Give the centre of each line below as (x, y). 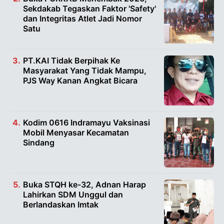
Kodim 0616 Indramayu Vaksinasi (86, 122)
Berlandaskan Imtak (61, 204)
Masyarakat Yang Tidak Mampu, (85, 70)
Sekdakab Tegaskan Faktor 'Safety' (89, 8)
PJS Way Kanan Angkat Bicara (80, 80)
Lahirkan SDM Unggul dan (73, 194)
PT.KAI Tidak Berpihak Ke (71, 60)
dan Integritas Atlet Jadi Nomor (82, 18)
